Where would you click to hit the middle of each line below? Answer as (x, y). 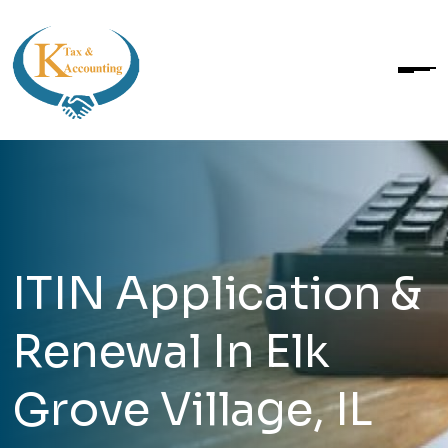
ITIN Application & (217, 293)
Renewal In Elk (171, 351)
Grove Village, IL (193, 409)
